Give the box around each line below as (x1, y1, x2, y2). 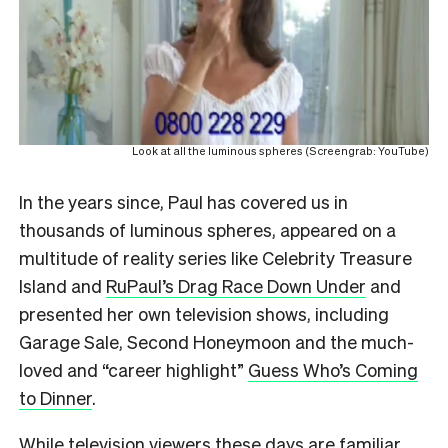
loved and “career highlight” (19, 357, 248, 381)
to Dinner (19, 385, 92, 409)
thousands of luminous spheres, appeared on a (19, 217, 396, 241)
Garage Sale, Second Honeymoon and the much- (19, 329, 414, 353)
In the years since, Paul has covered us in (19, 189, 348, 213)
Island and (19, 273, 106, 297)
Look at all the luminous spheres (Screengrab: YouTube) (132, 143, 429, 158)
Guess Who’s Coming (248, 357, 418, 381)
